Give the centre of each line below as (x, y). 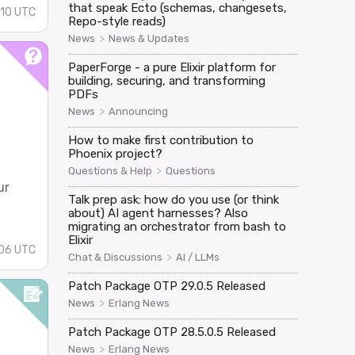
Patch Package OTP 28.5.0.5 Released (172, 332)
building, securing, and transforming (166, 80)
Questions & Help (110, 170)
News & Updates (149, 38)
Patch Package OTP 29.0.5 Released (166, 286)
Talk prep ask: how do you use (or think (173, 199)
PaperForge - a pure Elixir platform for (172, 67)
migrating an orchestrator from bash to (177, 226)
